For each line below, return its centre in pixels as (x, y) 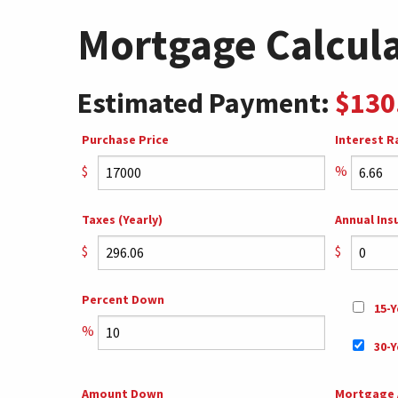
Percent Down (123, 299)
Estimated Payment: (206, 103)
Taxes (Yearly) (122, 219)
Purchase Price (125, 139)
